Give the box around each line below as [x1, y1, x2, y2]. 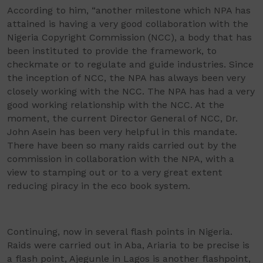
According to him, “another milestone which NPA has [7, 5, 251, 16]
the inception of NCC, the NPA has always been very [7, 72, 245, 83]
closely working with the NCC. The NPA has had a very [7, 86, 255, 97]
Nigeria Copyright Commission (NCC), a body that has [7, 32, 252, 43]
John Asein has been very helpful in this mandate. [7, 126, 237, 137]
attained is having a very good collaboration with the [7, 18, 248, 29]
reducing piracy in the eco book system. [7, 180, 190, 191]
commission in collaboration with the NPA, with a [7, 153, 234, 164]
